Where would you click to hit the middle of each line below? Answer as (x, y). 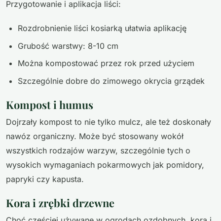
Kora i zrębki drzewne (60, 202)
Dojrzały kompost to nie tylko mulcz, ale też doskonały (109, 122)
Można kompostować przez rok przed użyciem (106, 63)
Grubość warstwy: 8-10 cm (68, 46)
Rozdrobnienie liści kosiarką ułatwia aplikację (102, 28)
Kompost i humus (50, 104)
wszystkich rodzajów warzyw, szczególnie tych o (98, 150)
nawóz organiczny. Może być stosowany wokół (95, 136)
